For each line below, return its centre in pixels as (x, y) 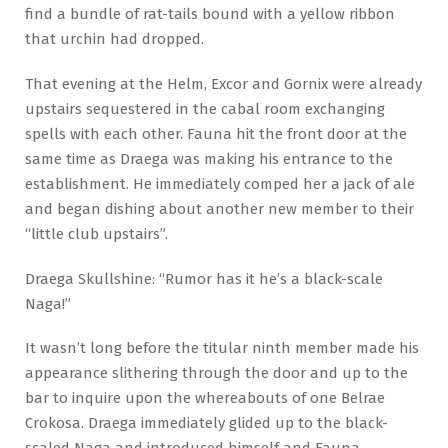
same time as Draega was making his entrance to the (209, 158)
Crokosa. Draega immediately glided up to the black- (206, 423)
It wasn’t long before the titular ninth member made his (222, 348)
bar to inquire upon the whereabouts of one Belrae (205, 398)
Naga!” (48, 303)
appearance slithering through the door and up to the (216, 373)
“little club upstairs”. (96, 233)
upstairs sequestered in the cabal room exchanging (205, 108)
